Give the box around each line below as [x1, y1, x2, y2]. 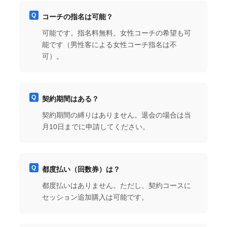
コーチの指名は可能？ [42, 12, 113, 21]
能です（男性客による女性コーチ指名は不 [42, 40, 177, 49]
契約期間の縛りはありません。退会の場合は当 [42, 110, 191, 119]
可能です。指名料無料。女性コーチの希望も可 [42, 28, 191, 37]
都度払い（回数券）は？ [42, 165, 120, 173]
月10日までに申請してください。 [42, 122, 149, 131]
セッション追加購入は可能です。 [42, 193, 148, 201]
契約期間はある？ [42, 94, 99, 103]
